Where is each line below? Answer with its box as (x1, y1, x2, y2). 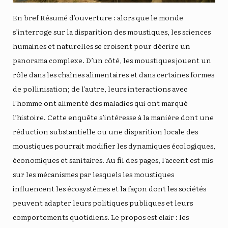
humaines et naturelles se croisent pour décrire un (13, 41, 190, 51)
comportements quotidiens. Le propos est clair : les (13, 212, 189, 222)
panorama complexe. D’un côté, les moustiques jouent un (13, 55, 211, 66)
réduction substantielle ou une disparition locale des (13, 126, 198, 137)
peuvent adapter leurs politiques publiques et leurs (13, 197, 193, 208)
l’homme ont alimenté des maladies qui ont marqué (13, 98, 188, 108)
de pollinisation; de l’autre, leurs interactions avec (13, 83, 187, 94)
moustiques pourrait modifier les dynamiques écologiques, (13, 140, 215, 151)
